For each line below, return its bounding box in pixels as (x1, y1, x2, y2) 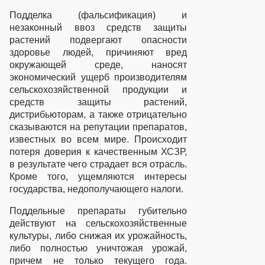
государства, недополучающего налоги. (9, 184, 184, 195)
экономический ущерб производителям (9, 72, 188, 83)
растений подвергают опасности (9, 35, 188, 46)
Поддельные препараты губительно (9, 206, 188, 216)
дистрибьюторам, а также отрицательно (9, 109, 188, 120)
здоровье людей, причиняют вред (9, 47, 188, 58)
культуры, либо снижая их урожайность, (9, 231, 188, 241)
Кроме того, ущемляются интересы (9, 172, 188, 182)
